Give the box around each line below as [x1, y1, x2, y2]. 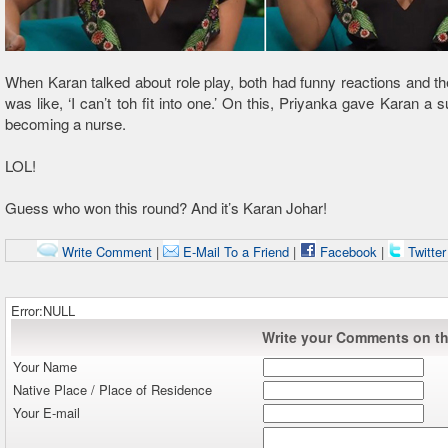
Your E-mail [13, 403, 80, 422]
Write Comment [57, 242, 152, 261]
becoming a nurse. [5, 113, 130, 134]
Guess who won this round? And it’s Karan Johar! [5, 197, 327, 218]
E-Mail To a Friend [178, 242, 289, 261]
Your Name [13, 357, 77, 376]
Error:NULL [11, 301, 75, 320]
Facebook [315, 242, 377, 261]
